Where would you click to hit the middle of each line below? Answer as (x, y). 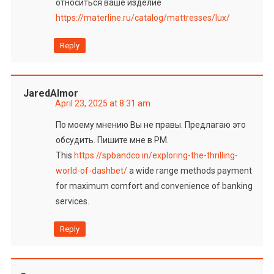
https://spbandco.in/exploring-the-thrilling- (156, 155)
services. (72, 201)
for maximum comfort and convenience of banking (154, 186)
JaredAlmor (50, 93)
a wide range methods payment (189, 170)
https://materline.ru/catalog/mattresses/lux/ (143, 17)
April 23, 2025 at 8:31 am (102, 103)
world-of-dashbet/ (91, 170)
